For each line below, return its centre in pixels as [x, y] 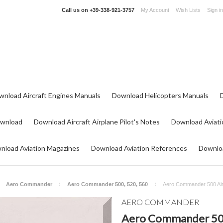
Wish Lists [188, 10]
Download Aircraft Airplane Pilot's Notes [97, 122]
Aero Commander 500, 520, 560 [108, 184]
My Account [155, 10]
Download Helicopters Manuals [160, 95]
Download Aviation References [139, 148]
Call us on [76, 10]
